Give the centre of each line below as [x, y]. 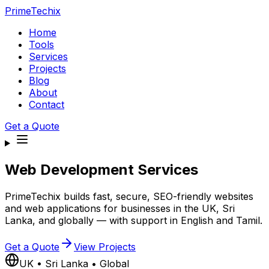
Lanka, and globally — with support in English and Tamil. [134, 220]
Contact [47, 104]
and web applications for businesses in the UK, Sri [120, 208]
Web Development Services [101, 169]
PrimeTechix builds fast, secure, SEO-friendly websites [129, 196]
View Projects [105, 246]
